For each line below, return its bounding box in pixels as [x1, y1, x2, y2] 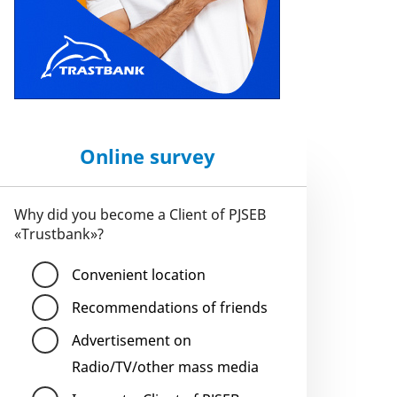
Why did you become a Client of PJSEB [14, 205, 266, 224]
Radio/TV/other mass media [72, 357, 259, 377]
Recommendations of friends [72, 298, 268, 317]
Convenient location [72, 265, 206, 284]
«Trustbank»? [14, 224, 104, 244]
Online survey [79, 143, 215, 169]
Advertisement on [72, 331, 191, 350]
